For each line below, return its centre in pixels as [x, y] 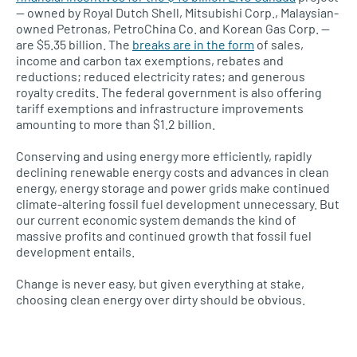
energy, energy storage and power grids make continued [173, 188]
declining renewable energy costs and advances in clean [173, 172]
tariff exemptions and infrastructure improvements [160, 108]
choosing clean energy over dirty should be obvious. [161, 300]
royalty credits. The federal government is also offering [169, 92]
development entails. [75, 252]
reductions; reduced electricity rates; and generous [161, 76]
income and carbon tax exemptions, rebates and [150, 61]
